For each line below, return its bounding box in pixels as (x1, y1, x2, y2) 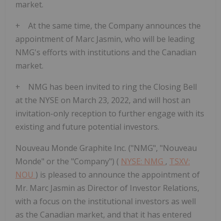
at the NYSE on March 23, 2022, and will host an (15, 95, 190, 106)
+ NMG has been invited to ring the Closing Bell (15, 81, 197, 93)
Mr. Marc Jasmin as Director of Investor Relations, (15, 183, 199, 194)
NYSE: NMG (121, 156, 165, 167)
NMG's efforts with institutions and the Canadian (15, 47, 196, 58)
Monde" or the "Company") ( (15, 156, 121, 167)
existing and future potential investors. (15, 121, 159, 133)
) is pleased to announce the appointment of (36, 169, 200, 181)
